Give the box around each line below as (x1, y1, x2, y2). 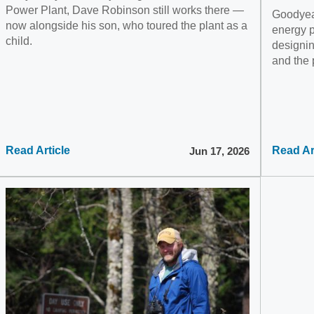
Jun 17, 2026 (189, 144, 250, 157)
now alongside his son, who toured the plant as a (5, 20, 247, 32)
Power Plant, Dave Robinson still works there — (5, 4, 244, 16)
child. (5, 35, 32, 47)
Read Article (5, 144, 70, 156)
